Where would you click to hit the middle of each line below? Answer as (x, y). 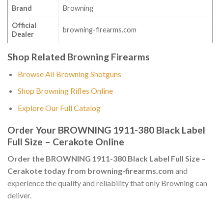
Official (24, 26)
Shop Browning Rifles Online (65, 91)
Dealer (23, 34)
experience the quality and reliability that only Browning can (107, 183)
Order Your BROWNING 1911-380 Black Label (106, 130)
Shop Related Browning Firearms (79, 57)
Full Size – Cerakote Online (66, 141)
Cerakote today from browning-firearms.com (91, 171)
